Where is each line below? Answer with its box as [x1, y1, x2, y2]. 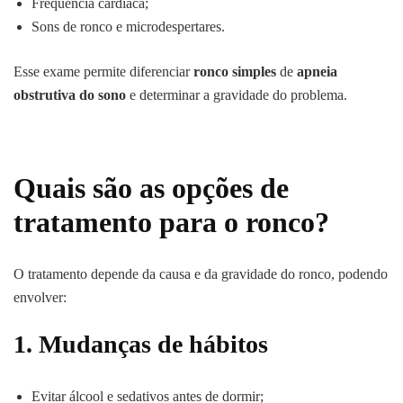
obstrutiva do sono [13, 86, 126, 103]
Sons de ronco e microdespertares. [31, 18, 225, 34]
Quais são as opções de [13, 171, 289, 204]
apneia [297, 63, 337, 79]
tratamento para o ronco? [13, 205, 329, 238]
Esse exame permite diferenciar [13, 63, 193, 79]
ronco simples [193, 63, 276, 79]
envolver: [13, 290, 67, 306]
